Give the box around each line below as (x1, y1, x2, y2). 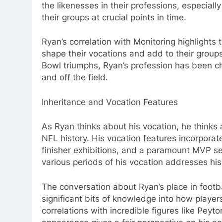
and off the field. (42, 72, 108, 83)
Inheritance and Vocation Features (42, 97, 178, 107)
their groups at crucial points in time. (42, 12, 186, 22)
